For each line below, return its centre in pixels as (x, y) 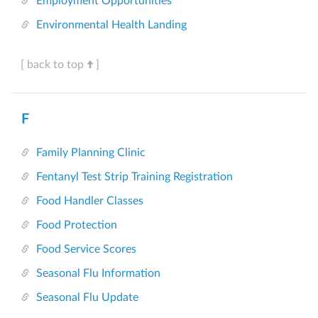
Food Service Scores (86, 250)
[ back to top (52, 65)
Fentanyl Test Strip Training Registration (135, 177)
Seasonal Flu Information (98, 274)
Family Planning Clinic (91, 153)
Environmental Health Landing (111, 25)
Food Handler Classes (90, 201)
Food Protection (77, 225)
